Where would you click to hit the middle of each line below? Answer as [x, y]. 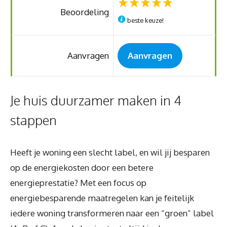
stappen [33, 120]
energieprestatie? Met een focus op [78, 182]
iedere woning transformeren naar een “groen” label [112, 213]
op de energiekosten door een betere [82, 167]
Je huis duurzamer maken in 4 [96, 100]
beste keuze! [145, 20]
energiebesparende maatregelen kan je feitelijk [102, 198]
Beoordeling [84, 12]
